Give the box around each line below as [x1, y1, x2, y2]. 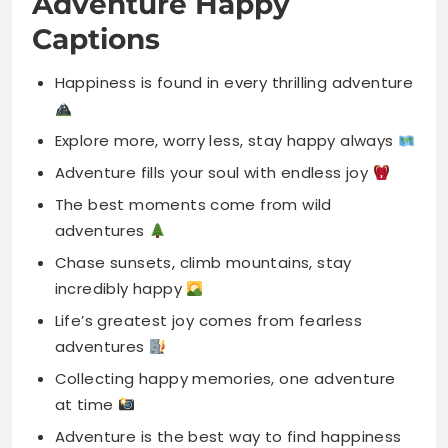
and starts [54, 400, 141, 422]
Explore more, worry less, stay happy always [54, 20, 399, 42]
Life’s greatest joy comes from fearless [54, 200, 363, 222]
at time [54, 284, 118, 306]
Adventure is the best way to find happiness [54, 316, 402, 338]
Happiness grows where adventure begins [54, 374, 383, 396]
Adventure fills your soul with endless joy [54, 52, 373, 74]
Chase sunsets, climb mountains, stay [54, 142, 352, 164]
